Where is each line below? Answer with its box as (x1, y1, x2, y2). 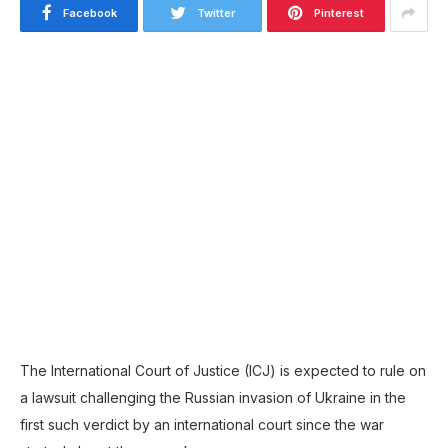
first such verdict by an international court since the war (20, 415, 384, 433)
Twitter (196, 6, 235, 21)
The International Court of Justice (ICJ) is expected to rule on (20, 361, 426, 379)
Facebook (62, 6, 117, 21)
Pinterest (313, 6, 364, 21)
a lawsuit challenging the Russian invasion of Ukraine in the (20, 388, 406, 406)
